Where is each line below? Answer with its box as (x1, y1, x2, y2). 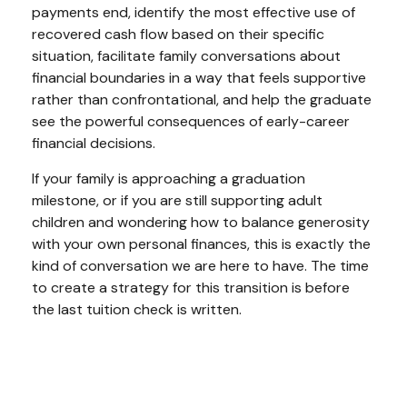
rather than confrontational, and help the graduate (32, 90, 372, 110)
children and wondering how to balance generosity (32, 213, 370, 233)
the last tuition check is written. (32, 300, 242, 320)
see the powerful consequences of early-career (32, 112, 350, 132)
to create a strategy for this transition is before (32, 278, 350, 298)
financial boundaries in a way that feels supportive (32, 68, 366, 88)
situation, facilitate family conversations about (32, 46, 341, 66)
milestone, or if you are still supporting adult (32, 191, 323, 211)
